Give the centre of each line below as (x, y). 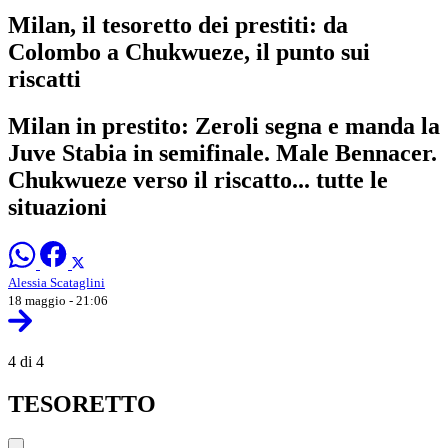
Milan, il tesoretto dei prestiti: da (178, 24)
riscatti (44, 78)
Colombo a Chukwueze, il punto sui (189, 51)
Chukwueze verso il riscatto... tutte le (198, 179)
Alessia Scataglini (56, 282)
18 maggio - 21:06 (58, 300)
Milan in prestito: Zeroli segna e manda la (224, 125)
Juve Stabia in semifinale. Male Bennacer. (222, 152)
